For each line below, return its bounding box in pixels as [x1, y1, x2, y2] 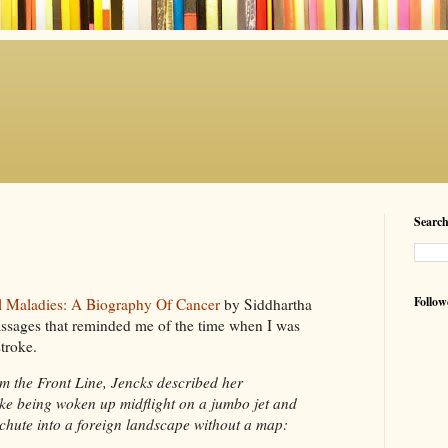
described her [153, 372, 243, 393]
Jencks [111, 372, 153, 393]
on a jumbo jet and [175, 393, 297, 414]
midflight [120, 393, 175, 414]
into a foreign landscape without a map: [37, 414, 288, 435]
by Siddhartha [220, 293, 312, 314]
